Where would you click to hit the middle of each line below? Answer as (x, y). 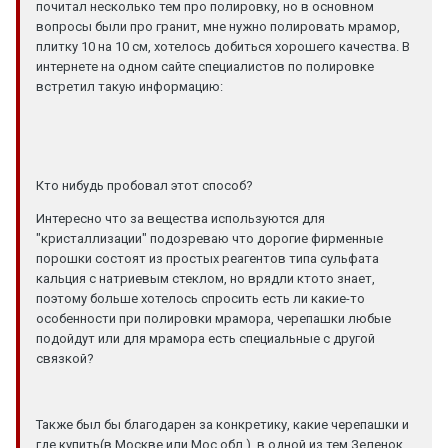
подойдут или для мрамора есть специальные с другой (205, 338)
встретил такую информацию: (129, 86)
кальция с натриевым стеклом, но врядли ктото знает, (205, 278)
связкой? (65, 358)
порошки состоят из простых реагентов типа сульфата (207, 258)
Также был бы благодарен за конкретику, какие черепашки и (222, 424)
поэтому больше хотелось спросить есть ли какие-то (200, 298)
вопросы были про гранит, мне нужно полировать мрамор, (218, 26)
